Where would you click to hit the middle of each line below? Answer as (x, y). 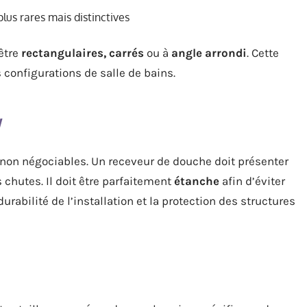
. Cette (263, 53)
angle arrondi (209, 53)
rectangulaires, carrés (83, 53)
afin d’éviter (252, 181)
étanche (197, 181)
